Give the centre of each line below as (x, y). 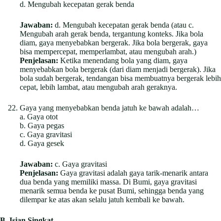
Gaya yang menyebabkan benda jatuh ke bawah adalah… (110, 108)
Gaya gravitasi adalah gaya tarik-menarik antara (133, 173)
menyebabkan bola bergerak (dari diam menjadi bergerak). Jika (118, 69)
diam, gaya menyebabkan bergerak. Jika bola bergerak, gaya (114, 42)
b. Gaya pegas (42, 125)
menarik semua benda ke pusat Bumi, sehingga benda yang (112, 190)
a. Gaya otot (39, 116)
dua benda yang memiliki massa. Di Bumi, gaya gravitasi (108, 182)
